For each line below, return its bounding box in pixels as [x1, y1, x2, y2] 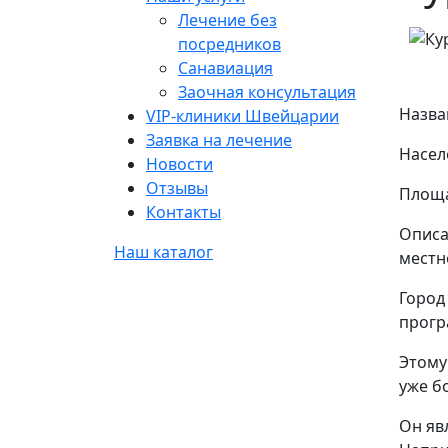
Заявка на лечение [146, 128, 292, 151]
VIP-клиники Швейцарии [146, 104, 339, 127]
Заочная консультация [178, 80, 356, 103]
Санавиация [178, 56, 273, 79]
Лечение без [178, 8, 277, 31]
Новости [146, 152, 213, 175]
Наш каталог [114, 240, 213, 263]
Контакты [146, 200, 221, 223]
